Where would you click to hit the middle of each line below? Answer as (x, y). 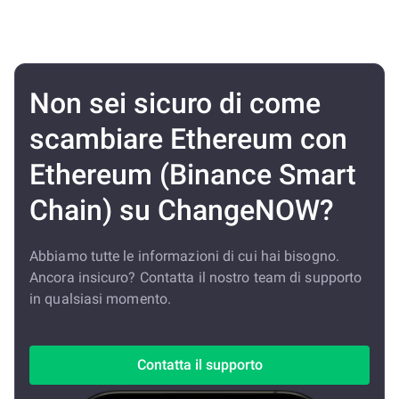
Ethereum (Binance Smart (193, 175)
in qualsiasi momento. (101, 299)
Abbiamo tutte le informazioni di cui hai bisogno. (184, 256)
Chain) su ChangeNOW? (182, 210)
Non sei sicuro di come (175, 103)
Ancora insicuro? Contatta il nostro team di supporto (196, 277)
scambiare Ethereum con (188, 139)
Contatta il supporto (199, 365)
